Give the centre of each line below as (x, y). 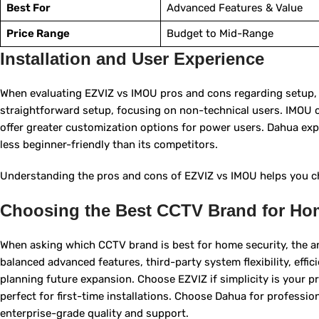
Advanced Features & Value (234, 8)
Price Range (38, 34)
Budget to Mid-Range (220, 34)
